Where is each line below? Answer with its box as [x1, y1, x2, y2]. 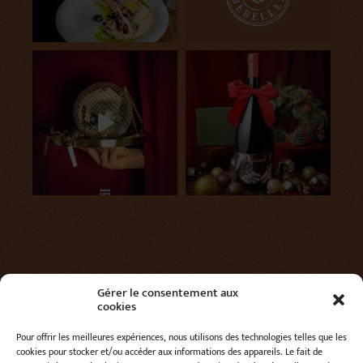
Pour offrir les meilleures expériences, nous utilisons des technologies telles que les [16, 329, 347, 345]
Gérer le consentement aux [97, 283, 238, 303]
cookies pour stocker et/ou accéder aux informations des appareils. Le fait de [16, 344, 322, 360]
